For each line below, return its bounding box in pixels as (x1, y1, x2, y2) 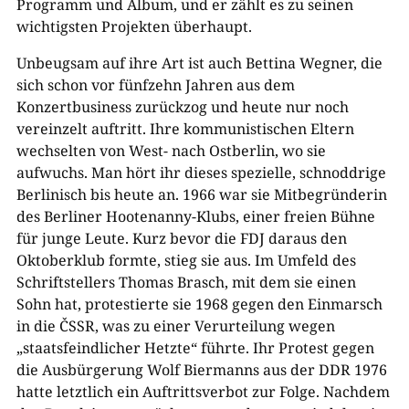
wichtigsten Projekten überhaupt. (16, 16, 252, 37)
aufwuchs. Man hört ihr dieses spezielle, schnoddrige (16, 162, 386, 183)
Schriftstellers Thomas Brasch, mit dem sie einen (16, 271, 356, 292)
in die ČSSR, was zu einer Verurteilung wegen (16, 315, 335, 336)
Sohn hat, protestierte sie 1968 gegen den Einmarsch (16, 293, 383, 314)
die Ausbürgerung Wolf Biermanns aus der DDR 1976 (16, 359, 387, 380)
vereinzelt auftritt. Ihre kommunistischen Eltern (16, 118, 354, 139)
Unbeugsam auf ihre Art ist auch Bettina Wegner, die (16, 52, 383, 73)
